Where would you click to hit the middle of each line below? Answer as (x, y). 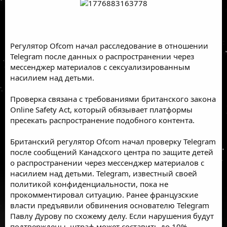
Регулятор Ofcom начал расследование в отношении (109, 45)
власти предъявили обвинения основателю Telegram (110, 205)
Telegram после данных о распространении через (102, 56)
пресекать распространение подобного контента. (102, 120)
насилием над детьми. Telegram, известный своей (104, 173)
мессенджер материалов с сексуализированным (100, 67)
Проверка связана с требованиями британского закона (113, 99)
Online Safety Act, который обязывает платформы (101, 109)
